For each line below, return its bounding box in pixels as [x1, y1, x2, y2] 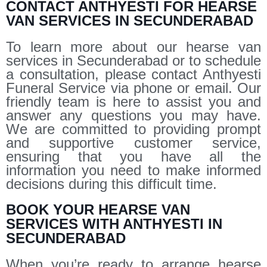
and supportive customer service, [6, 134, 261, 151]
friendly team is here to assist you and [6, 93, 261, 110]
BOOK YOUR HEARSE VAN [6, 201, 190, 218]
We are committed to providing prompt [6, 120, 261, 137]
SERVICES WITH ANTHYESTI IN [6, 215, 222, 232]
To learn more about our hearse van [6, 38, 261, 55]
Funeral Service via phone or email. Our [6, 79, 261, 96]
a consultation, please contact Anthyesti [6, 66, 261, 82]
